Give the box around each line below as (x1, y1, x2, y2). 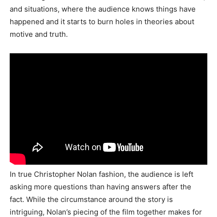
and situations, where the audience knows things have (10, 4, 196, 14)
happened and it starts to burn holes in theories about (10, 16, 194, 26)
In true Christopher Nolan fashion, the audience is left (10, 170, 193, 179)
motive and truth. (10, 29, 68, 39)
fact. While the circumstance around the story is (10, 195, 173, 204)
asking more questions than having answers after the (10, 182, 191, 192)
